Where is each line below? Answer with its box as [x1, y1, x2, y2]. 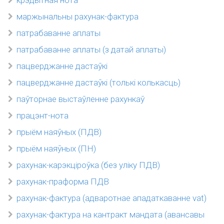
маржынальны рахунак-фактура [16, 11, 138, 21]
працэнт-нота [16, 110, 68, 120]
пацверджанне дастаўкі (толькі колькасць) [16, 77, 180, 87]
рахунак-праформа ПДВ [16, 176, 109, 186]
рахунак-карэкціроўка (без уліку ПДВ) [16, 160, 160, 170]
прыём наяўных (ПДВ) [16, 127, 101, 137]
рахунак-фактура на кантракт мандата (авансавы [16, 209, 204, 219]
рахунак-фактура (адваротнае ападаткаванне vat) [16, 193, 206, 203]
